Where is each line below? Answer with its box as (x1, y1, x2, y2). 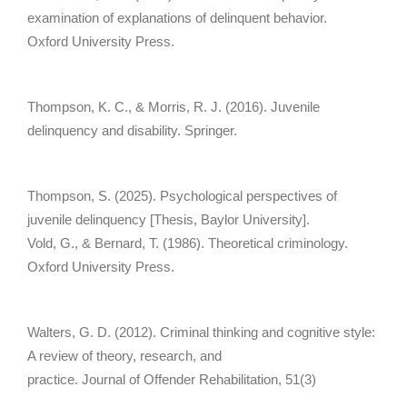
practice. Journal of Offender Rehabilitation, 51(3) (27, 371, 316, 387)
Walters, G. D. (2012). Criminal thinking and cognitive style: (27, 323, 375, 340)
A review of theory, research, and (27, 347, 222, 363)
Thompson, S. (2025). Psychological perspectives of (27, 187, 337, 203)
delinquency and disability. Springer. (27, 122, 237, 138)
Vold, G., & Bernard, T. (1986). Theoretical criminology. (27, 234, 348, 251)
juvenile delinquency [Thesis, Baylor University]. (27, 211, 310, 227)
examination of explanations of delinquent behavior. (27, 9, 327, 25)
